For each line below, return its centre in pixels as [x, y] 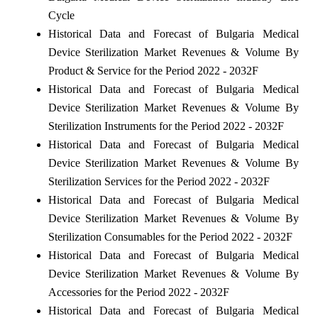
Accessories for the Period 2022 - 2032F [138, 292]
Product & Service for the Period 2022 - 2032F [153, 70]
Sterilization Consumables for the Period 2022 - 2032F [170, 236]
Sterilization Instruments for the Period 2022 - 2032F [166, 126]
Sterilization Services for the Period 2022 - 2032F [159, 181]
